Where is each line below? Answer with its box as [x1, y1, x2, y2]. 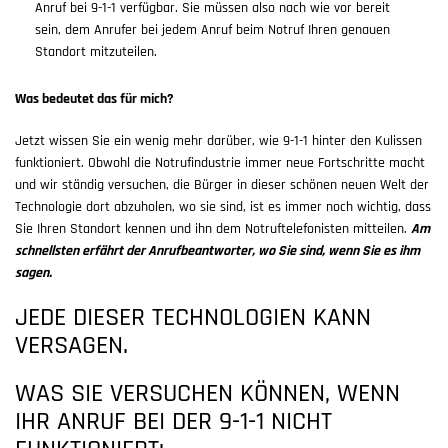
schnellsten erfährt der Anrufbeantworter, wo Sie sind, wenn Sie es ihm [15, 244, 420, 259]
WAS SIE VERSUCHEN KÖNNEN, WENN [15, 381, 400, 408]
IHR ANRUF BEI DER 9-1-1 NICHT [15, 409, 332, 436]
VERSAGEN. [15, 333, 128, 360]
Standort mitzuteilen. [35, 45, 157, 60]
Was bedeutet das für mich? [15, 92, 174, 107]
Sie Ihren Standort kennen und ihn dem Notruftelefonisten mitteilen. [15, 222, 411, 237]
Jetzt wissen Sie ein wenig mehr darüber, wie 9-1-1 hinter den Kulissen [15, 134, 422, 149]
